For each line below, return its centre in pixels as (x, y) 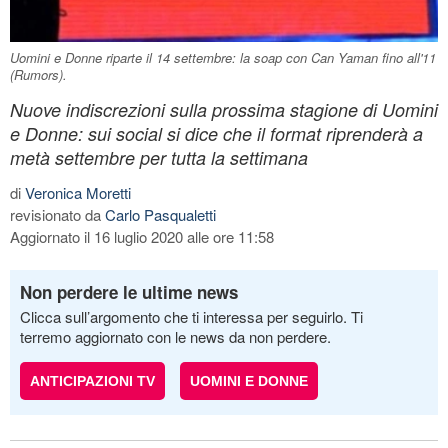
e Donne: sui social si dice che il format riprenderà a (216, 133)
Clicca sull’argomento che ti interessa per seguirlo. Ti (191, 316)
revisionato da (57, 214)
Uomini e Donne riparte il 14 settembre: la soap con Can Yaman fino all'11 (223, 57)
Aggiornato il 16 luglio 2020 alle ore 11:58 (142, 236)
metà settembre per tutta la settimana (159, 157)
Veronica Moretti (78, 192)
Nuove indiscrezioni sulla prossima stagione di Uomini (224, 109)
